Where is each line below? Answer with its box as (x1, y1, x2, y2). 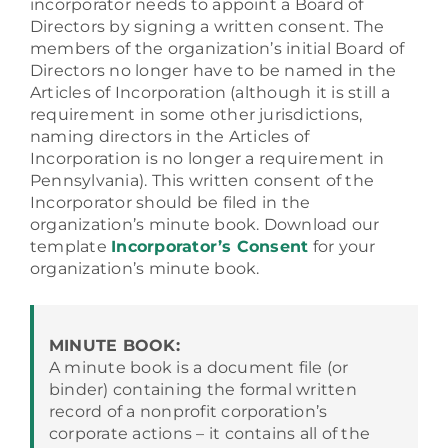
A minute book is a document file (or (48, 358, 349, 377)
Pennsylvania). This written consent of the (29, 171, 375, 190)
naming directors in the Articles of (29, 127, 310, 146)
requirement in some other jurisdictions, (29, 105, 363, 124)
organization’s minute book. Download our (29, 215, 380, 234)
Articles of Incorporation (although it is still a (29, 83, 390, 102)
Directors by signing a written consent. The (29, 17, 385, 36)
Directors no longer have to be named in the (29, 61, 397, 80)
